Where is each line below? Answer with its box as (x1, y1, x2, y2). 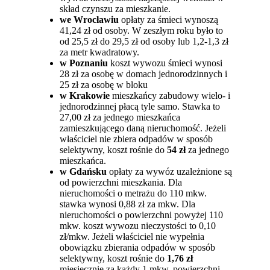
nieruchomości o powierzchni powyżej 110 (60, 209, 224, 220)
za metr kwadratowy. (60, 46, 140, 57)
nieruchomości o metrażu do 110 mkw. (60, 187, 207, 198)
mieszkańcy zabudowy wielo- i (112, 90, 231, 101)
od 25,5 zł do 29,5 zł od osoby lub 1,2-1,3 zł (60, 36, 229, 46)
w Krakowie (60, 90, 113, 101)
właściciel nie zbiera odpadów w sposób (60, 133, 213, 144)
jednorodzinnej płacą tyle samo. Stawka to (60, 101, 221, 111)
